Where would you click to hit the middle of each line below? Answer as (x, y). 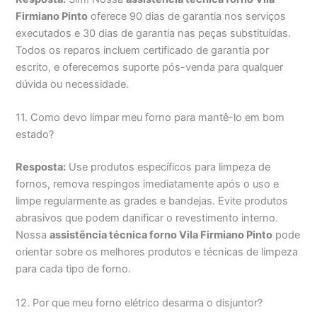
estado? (35, 135)
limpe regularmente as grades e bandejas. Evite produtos (152, 201)
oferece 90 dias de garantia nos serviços (187, 17)
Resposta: (41, 167)
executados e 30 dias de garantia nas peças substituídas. (154, 34)
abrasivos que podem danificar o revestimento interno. (147, 218)
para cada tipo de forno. (74, 269)
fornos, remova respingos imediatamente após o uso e (148, 184)
